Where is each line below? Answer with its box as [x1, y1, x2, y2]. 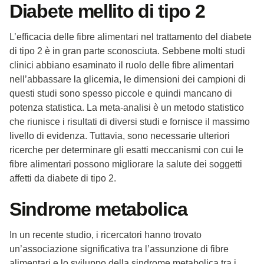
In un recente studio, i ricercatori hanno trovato [9, 229, 202, 240]
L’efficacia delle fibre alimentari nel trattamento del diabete [9, 31, 252, 42]
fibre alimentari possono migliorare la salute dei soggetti [9, 159, 242, 169]
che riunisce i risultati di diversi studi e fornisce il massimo [9, 116, 250, 127]
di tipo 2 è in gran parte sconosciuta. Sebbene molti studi [9, 45, 245, 56]
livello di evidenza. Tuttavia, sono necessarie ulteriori [9, 130, 230, 141]
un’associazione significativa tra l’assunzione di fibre [9, 243, 229, 254]
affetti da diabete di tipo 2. [9, 173, 116, 183]
